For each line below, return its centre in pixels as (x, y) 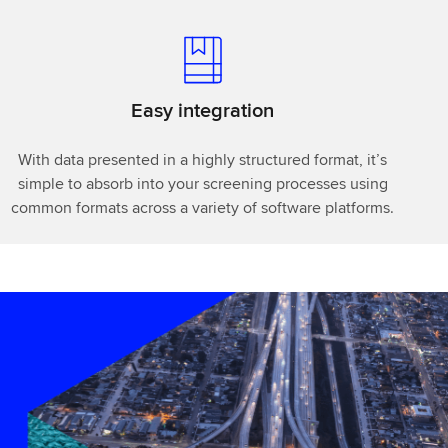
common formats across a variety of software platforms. (203, 207)
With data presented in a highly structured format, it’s (203, 159)
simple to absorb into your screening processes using (202, 183)
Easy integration (203, 109)
